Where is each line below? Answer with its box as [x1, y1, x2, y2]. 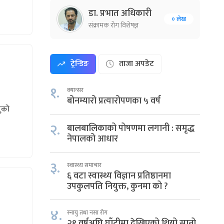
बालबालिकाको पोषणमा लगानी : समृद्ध [67, 121, 194, 136]
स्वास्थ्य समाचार [67, 160, 101, 170]
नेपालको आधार [67, 131, 118, 146]
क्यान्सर [67, 85, 83, 95]
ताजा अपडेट [119, 57, 154, 70]
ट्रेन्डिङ [70, 57, 88, 70]
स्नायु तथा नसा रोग [67, 207, 107, 217]
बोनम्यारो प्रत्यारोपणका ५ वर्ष [67, 93, 160, 108]
